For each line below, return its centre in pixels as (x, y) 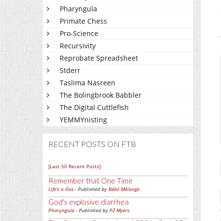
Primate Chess (83, 21)
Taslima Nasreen (88, 83)
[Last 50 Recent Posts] (74, 166)
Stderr (70, 70)
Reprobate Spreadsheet (99, 58)
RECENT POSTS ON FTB (92, 144)
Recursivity (78, 46)
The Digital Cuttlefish (94, 107)
